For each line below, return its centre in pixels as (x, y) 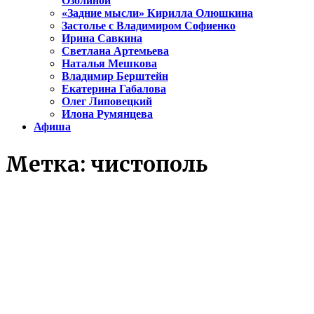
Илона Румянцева (107, 114)
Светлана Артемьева (115, 51)
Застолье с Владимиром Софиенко (149, 26)
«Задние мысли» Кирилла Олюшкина (157, 13)
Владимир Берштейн (115, 76)
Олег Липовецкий (107, 102)
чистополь (149, 164)
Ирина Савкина (102, 39)
